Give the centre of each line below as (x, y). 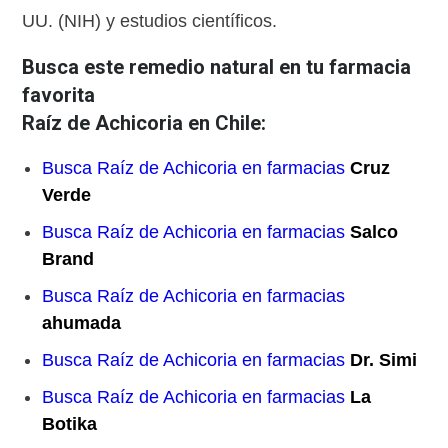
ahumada (82, 323)
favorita (59, 95)
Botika (70, 424)
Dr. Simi (384, 360)
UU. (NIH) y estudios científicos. (150, 21)
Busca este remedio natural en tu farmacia (217, 67)
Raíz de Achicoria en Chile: (144, 123)
